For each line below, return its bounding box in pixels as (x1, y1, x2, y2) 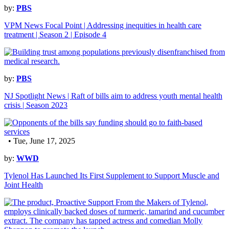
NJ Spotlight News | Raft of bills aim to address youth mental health (4, 91, 222, 101)
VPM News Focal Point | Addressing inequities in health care (4, 21, 201, 30)
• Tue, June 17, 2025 (4, 136, 75, 146)
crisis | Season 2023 (4, 101, 67, 110)
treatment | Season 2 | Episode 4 (4, 30, 106, 39)
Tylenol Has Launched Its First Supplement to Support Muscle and (4, 171, 219, 180)
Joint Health (4, 180, 43, 190)
